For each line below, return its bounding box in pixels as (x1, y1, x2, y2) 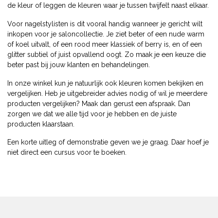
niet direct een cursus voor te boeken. (7, 148, 127, 157)
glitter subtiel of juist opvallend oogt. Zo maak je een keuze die (7, 50, 206, 58)
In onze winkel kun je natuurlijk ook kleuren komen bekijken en (7, 79, 203, 87)
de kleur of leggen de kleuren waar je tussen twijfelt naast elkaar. (7, 1, 209, 9)
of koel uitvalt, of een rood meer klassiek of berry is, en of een (7, 40, 202, 48)
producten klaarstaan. (7, 120, 74, 128)
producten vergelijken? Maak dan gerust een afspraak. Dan (7, 99, 190, 108)
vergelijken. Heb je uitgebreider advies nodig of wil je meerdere (7, 89, 207, 97)
